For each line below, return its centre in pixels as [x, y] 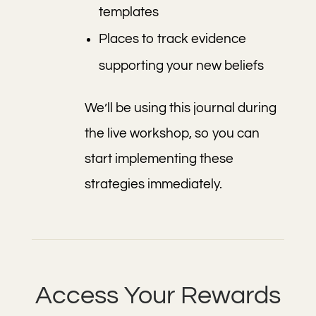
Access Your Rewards [158, 296]
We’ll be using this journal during [180, 108]
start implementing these [159, 159]
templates [128, 12]
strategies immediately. [153, 184]
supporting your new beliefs [181, 66]
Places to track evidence [172, 39]
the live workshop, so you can [172, 133]
